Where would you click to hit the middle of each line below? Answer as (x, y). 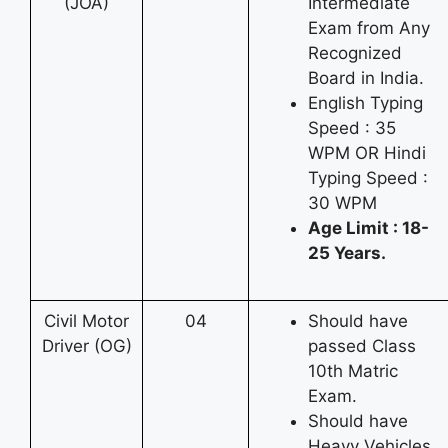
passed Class (362, 345)
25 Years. (347, 252)
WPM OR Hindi (367, 152)
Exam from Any (369, 27)
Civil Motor (86, 320)
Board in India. (366, 77)
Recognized (355, 52)
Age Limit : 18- (368, 227)
